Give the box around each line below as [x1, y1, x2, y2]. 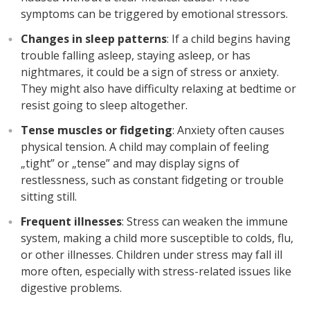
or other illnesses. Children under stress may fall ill [20, 247, 282, 262]
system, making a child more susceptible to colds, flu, [20, 230, 293, 246]
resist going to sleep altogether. [20, 98, 188, 113]
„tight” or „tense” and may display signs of [20, 156, 239, 171]
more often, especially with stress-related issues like [20, 264, 291, 279]
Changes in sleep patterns [20, 31, 167, 46]
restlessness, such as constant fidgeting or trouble [20, 172, 284, 188]
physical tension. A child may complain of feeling [20, 139, 269, 154]
